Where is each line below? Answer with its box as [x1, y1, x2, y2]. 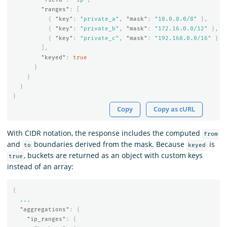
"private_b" [80, 25, 119, 32]
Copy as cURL [154, 105, 196, 114]
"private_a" [80, 15, 119, 22]
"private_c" [80, 34, 119, 42]
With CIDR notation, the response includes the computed [7, 128, 202, 138]
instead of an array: [7, 162, 73, 172]
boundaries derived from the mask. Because [32, 139, 187, 149]
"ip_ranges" [26, 215, 66, 222]
